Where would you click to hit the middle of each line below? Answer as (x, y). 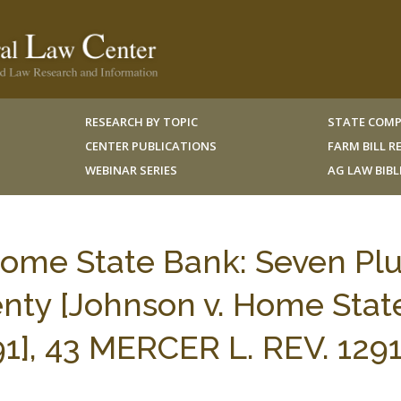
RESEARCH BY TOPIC (141, 122)
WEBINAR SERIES (131, 170)
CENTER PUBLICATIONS (150, 146)
